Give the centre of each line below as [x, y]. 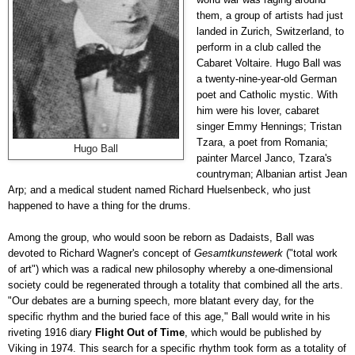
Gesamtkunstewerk [239, 253]
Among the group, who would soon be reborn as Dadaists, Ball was [161, 237]
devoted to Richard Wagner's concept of [101, 253]
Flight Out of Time [140, 332]
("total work [310, 253]
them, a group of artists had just [269, 15]
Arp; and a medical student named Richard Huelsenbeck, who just [159, 189]
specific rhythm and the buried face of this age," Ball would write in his [169, 316]
